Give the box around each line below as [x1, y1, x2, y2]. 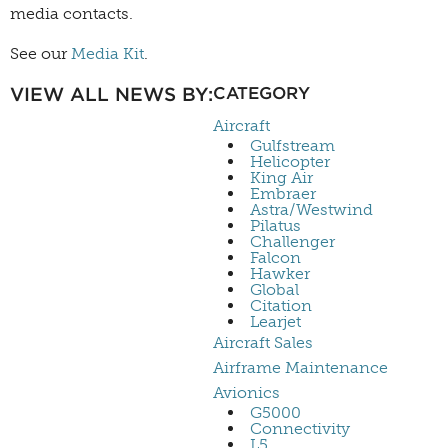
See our [10, 44, 67, 64]
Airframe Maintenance [213, 358, 388, 378]
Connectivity [250, 419, 350, 439]
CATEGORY [213, 83, 310, 104]
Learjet [250, 312, 301, 332]
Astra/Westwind [250, 200, 373, 220]
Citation [250, 296, 312, 316]
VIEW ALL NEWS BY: [10, 83, 213, 107]
